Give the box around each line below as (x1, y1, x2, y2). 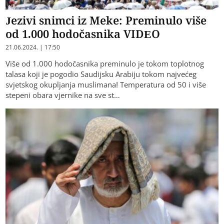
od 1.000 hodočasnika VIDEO (5, 25, 160, 41)
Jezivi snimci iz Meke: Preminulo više (5, 12, 207, 27)
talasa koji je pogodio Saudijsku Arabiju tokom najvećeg (5, 68, 197, 79)
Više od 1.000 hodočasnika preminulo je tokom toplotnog (5, 58, 204, 68)
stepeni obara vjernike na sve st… (5, 89, 120, 100)
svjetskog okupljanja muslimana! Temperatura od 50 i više (5, 79, 206, 89)
